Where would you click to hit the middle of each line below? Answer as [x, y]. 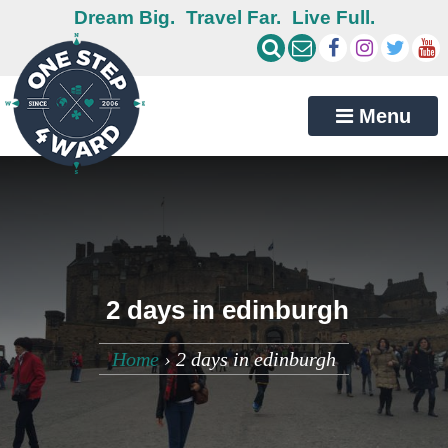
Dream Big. [124, 17]
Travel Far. [233, 17]
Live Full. [333, 17]
